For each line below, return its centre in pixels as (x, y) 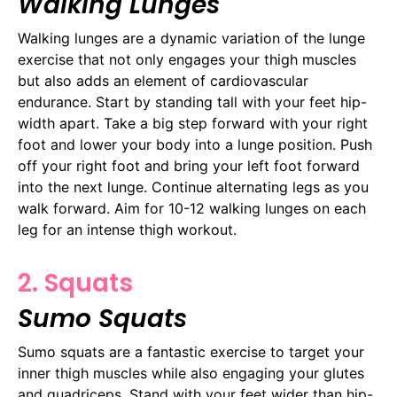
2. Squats (75, 284)
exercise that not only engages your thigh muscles (187, 60)
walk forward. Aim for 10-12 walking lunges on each (192, 209)
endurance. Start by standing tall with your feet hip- (192, 102)
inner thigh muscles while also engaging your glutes (191, 374)
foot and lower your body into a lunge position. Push (195, 145)
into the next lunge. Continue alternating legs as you (193, 187)
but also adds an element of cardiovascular (163, 81)
